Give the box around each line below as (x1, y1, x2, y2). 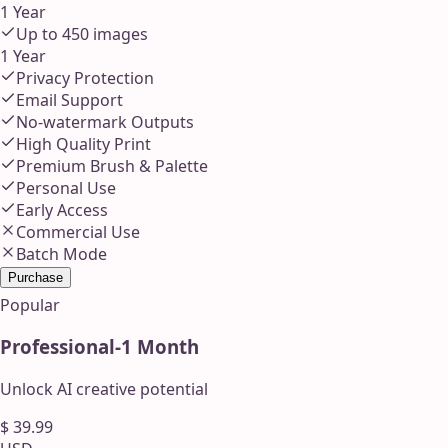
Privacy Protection (16, 66, 154, 89)
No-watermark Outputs (16, 110, 194, 133)
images (89, 22, 148, 45)
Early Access (16, 198, 108, 221)
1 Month (121, 334, 199, 360)
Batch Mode (16, 242, 107, 265)
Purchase (8, 269, 63, 285)
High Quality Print (16, 132, 151, 155)
